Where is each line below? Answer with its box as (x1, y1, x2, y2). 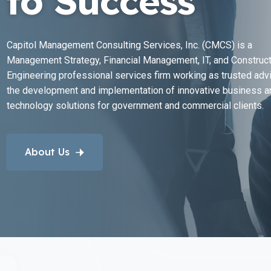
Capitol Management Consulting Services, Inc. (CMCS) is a (7, 39, 252, 51)
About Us (25, 146, 70, 158)
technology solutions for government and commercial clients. (7, 100, 264, 112)
